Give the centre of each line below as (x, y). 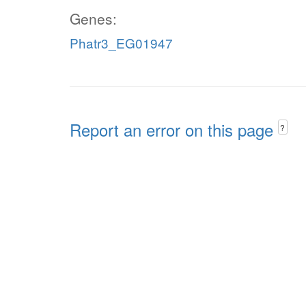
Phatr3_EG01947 (121, 43)
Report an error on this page (174, 129)
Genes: (93, 18)
